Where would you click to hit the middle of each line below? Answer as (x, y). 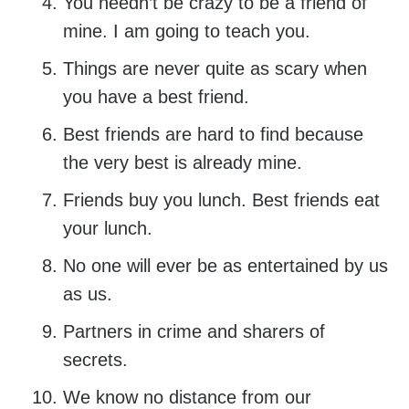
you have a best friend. (156, 97)
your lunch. (107, 229)
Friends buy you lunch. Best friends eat (221, 200)
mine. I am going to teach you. (186, 31)
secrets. (95, 360)
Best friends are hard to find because (213, 135)
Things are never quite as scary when (215, 69)
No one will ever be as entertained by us (225, 266)
